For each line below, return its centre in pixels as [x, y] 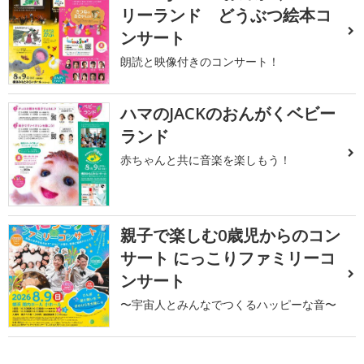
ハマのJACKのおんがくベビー [228, 114]
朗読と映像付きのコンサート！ [200, 61]
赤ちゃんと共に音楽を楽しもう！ [206, 160]
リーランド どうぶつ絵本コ [226, 15]
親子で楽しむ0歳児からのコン [231, 235]
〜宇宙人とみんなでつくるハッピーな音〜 [229, 304]
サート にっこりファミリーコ [228, 258]
